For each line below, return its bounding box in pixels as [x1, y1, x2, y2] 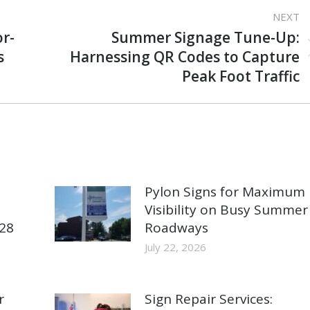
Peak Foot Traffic [182, 66, 300, 86]
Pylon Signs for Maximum [144, 182, 305, 201]
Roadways [144, 218, 208, 237]
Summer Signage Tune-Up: [111, 27, 300, 47]
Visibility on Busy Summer [144, 200, 308, 219]
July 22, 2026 [144, 239, 206, 254]
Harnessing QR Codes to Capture [70, 46, 300, 66]
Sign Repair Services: [144, 289, 273, 308]
